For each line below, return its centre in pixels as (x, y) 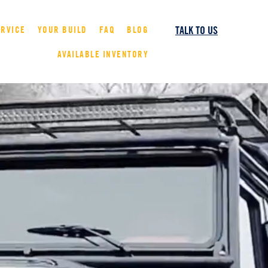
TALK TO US (197, 30)
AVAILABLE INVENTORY (103, 54)
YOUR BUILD (62, 30)
